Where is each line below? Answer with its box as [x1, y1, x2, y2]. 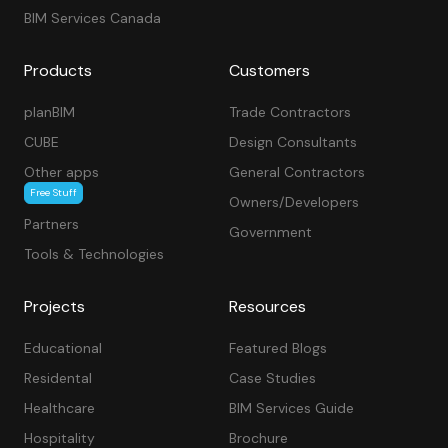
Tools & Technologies [23, 245, 164, 264]
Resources [228, 296, 306, 318]
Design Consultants [228, 133, 357, 152]
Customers [228, 60, 310, 82]
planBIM [23, 103, 75, 122]
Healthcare [23, 399, 95, 418]
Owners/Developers [228, 193, 359, 212]
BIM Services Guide [228, 399, 354, 418]
